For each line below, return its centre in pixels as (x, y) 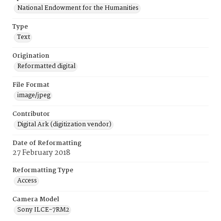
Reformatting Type (43, 170)
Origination (31, 56)
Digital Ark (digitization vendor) (64, 125)
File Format (31, 85)
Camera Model (36, 200)
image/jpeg (34, 95)
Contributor (31, 114)
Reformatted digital (46, 66)
